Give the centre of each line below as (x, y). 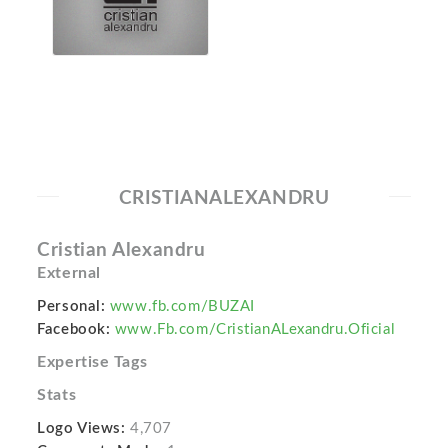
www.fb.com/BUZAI (182, 306)
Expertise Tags (92, 361)
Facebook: (74, 329)
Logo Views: (81, 428)
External (69, 272)
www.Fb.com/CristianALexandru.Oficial (255, 329)
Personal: (71, 306)
